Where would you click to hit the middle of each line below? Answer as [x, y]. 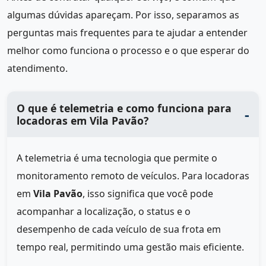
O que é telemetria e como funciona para [124, 108]
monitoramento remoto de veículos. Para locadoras [133, 175]
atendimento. [37, 69]
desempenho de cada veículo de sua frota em [119, 229]
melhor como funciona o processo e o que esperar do [128, 51]
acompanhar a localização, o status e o [104, 211]
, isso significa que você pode [148, 193]
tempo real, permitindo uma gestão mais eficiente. [130, 247]
